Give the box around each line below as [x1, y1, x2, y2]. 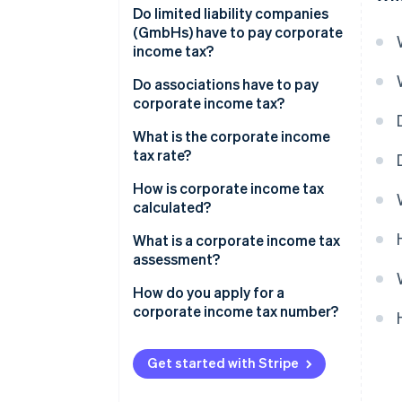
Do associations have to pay [133, 74, 319, 94]
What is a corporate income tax [133, 231, 340, 250]
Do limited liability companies [133, 4, 328, 23]
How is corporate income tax [133, 179, 324, 198]
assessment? [133, 249, 220, 269]
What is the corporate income [133, 127, 330, 146]
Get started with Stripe [147, 354, 299, 372]
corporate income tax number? [133, 301, 338, 321]
